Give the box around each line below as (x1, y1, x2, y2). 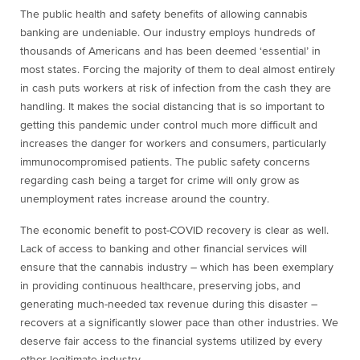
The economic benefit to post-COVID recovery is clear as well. (20, 224, 329, 236)
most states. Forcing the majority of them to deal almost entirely (20, 63, 335, 76)
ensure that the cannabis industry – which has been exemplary (20, 261, 333, 273)
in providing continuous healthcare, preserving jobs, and (20, 280, 301, 292)
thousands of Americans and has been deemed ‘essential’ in (20, 45, 321, 57)
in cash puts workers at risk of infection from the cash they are (20, 82, 331, 94)
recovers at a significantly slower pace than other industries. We (20, 317, 338, 329)
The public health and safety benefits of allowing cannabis (20, 8, 308, 20)
